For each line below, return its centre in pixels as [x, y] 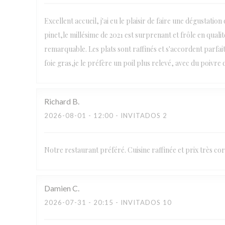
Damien [58, 188]
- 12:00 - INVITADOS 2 [127, 116]
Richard [58, 101]
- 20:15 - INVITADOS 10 [129, 202]
